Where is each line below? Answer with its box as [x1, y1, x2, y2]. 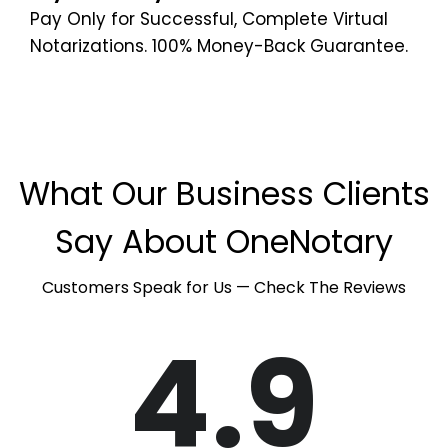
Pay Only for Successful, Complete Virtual [30, 7, 388, 32]
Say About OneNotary [55, 219, 393, 265]
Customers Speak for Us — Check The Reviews [42, 276, 406, 300]
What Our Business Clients [18, 171, 430, 217]
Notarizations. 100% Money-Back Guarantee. [30, 34, 408, 59]
